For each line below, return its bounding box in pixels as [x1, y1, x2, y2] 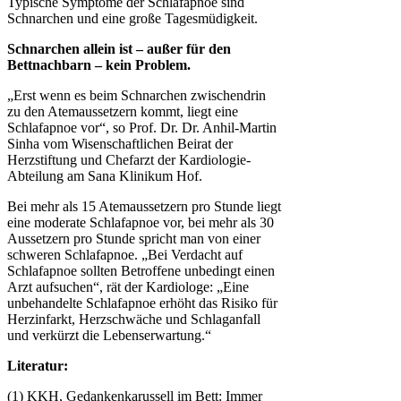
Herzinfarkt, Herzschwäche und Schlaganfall [7, 311, 260, 328]
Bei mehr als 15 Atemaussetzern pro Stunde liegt [7, 199, 281, 215]
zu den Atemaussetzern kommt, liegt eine [7, 104, 238, 120]
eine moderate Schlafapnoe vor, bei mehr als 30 [7, 215, 274, 231]
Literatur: [7, 358, 68, 374]
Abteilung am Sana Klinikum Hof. [7, 168, 202, 184]
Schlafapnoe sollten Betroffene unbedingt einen [7, 263, 275, 279]
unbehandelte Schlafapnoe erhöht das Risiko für [7, 295, 277, 311]
